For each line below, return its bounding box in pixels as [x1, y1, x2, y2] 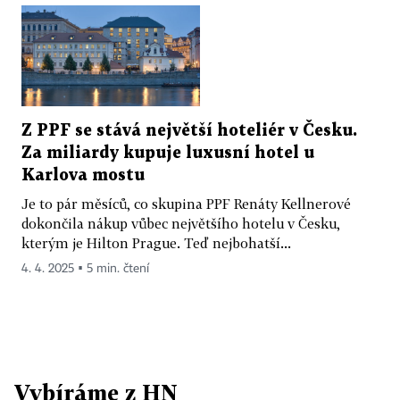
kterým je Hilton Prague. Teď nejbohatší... [21, 234, 291, 251]
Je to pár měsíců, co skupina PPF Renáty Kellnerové [21, 195, 351, 212]
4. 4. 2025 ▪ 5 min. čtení [21, 262, 149, 275]
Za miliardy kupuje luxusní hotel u [21, 145, 314, 161]
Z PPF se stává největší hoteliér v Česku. [21, 122, 357, 138]
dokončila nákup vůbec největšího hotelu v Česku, [21, 214, 340, 231]
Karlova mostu [21, 167, 145, 183]
